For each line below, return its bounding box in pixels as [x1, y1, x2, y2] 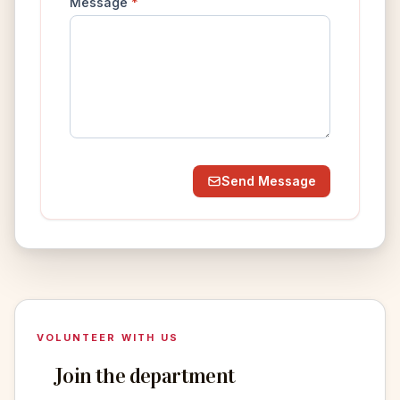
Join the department [54, 362, 236, 390]
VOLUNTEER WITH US [37, 330, 179, 344]
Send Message [221, 172, 316, 188]
